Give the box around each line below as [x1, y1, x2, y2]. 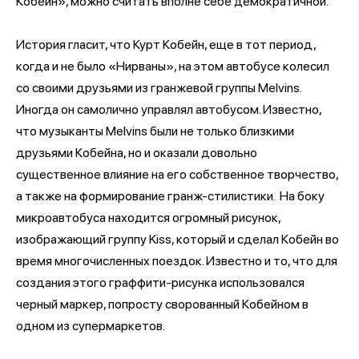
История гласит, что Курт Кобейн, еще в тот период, [16, 36, 316, 52]
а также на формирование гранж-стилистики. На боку [16, 188, 325, 204]
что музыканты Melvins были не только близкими [16, 123, 294, 139]
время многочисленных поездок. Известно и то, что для [16, 252, 337, 268]
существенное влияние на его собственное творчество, [16, 166, 338, 182]
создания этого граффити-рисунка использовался [16, 274, 305, 290]
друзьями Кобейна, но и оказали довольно [16, 144, 257, 160]
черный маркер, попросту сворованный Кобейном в [16, 296, 309, 312]
